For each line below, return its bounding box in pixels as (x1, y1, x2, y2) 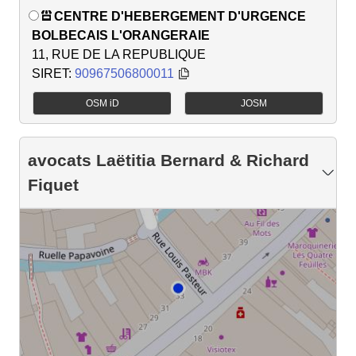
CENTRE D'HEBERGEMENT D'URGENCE (54, 10, 306, 24)
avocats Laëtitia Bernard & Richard (28, 151, 309, 170)
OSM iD (85, 98, 119, 110)
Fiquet (28, 176, 79, 195)
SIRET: (32, 67, 75, 81)
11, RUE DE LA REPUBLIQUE (32, 48, 206, 62)
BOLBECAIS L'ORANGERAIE (32, 29, 210, 43)
